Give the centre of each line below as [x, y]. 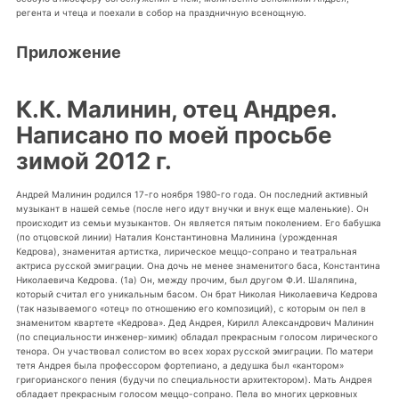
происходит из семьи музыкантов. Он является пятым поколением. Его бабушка [198, 223]
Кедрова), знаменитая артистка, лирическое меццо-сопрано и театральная [186, 252]
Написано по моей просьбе [174, 135]
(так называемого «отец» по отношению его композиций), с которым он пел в [191, 309]
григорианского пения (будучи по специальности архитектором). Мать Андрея [194, 380]
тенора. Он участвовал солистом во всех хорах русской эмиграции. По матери [194, 351]
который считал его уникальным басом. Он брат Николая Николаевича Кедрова [196, 294]
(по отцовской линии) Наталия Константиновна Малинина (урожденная [176, 237]
